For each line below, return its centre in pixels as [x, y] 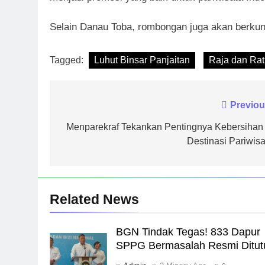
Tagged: [68, 60]
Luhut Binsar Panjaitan [142, 60]
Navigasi [90, 108]
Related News [94, 200]
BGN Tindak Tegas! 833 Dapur [188, 232]
